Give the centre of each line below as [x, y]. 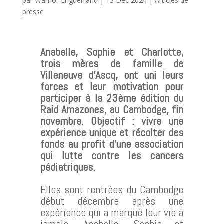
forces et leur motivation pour [112, 86]
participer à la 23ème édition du [112, 98]
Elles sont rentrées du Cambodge [112, 189]
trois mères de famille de [112, 63]
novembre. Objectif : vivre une [112, 121]
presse [33, 11]
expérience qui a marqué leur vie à [112, 212]
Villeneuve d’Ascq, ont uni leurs [112, 75]
